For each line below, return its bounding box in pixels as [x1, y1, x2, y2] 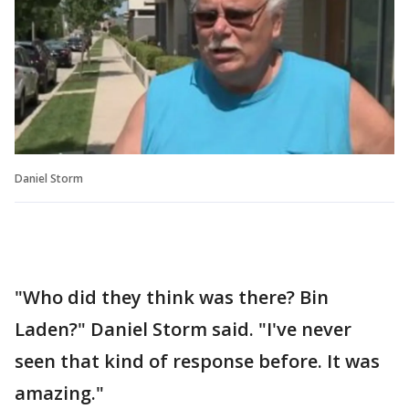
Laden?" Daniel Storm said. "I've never [15, 316, 351, 341]
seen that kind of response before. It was [15, 348, 380, 373]
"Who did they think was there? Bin [15, 284, 329, 309]
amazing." [15, 380, 104, 405]
